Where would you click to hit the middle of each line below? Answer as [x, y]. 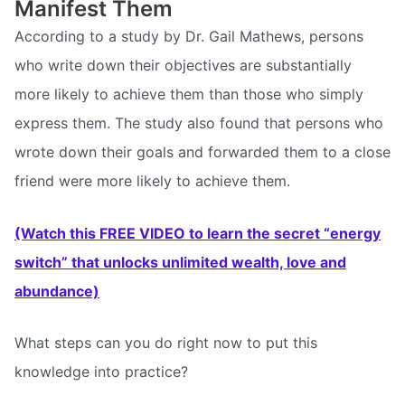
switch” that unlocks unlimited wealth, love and [180, 262]
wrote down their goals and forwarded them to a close [202, 152]
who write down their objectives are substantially [183, 66]
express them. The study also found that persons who [199, 123]
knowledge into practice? [101, 372]
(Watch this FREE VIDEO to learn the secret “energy [198, 233]
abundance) [57, 291]
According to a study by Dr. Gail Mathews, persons [189, 37]
